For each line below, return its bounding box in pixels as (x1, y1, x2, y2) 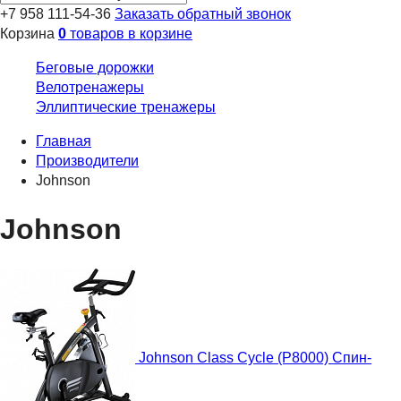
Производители (36, 152, 139, 168)
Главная (36, 132, 91, 149)
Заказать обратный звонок (115, 5, 291, 21)
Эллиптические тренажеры (36, 98, 216, 115)
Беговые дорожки (36, 59, 154, 75)
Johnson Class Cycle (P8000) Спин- (139, 349, 371, 365)
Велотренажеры (36, 79, 144, 95)
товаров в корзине (66, 25, 192, 41)
